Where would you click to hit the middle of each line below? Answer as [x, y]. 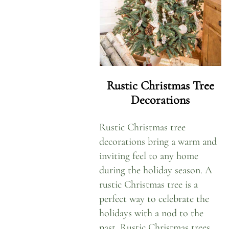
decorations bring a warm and [158, 141]
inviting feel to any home [149, 156]
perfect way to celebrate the [154, 199]
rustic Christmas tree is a [149, 184]
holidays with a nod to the [152, 213]
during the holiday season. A [156, 170]
